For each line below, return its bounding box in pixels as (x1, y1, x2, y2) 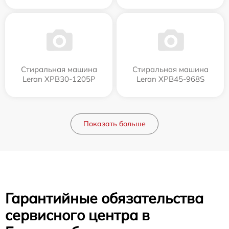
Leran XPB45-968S (136, 74, 204, 84)
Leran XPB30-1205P (22, 74, 96, 84)
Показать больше (83, 119, 146, 128)
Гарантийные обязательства (5, 189, 203, 207)
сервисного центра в (5, 206, 150, 224)
